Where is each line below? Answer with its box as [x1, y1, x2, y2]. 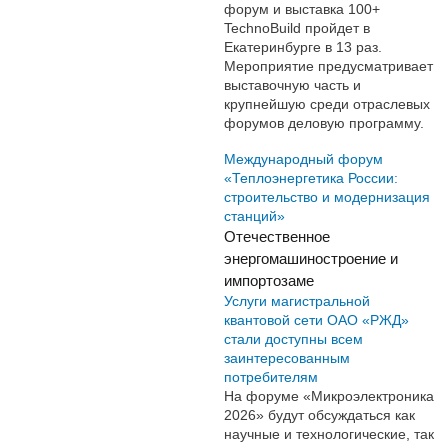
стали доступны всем [224, 330, 363, 347]
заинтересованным [224, 349, 350, 366]
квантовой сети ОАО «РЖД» [224, 311, 409, 328]
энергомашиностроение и [224, 250, 398, 267]
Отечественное [224, 228, 330, 245]
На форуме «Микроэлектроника [224, 387, 434, 404]
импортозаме [224, 272, 314, 289]
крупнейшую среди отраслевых [224, 95, 430, 112]
